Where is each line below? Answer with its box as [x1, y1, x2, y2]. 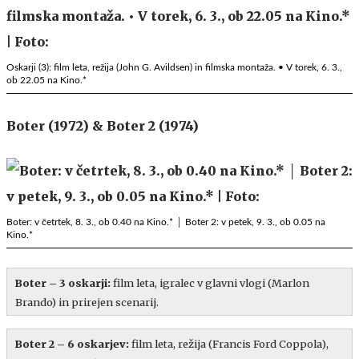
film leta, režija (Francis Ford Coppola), [131, 337, 329, 350]
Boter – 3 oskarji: [15, 276, 113, 289]
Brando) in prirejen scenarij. [15, 295, 159, 309]
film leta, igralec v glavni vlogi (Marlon [113, 276, 309, 289]
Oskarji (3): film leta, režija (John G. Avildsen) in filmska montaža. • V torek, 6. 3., [6, 62, 342, 72]
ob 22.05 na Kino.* [6, 75, 87, 85]
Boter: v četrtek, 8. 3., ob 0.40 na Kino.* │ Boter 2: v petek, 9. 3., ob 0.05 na [6, 216, 325, 227]
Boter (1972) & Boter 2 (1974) [6, 117, 199, 134]
